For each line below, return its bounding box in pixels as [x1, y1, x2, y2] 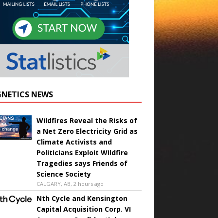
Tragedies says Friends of [36, 158, 127, 168]
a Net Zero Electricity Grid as [36, 126, 138, 136]
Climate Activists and [36, 137, 112, 146]
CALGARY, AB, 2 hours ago [36, 180, 104, 187]
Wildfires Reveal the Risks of [36, 115, 137, 125]
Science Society [36, 169, 91, 179]
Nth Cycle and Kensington [36, 193, 127, 203]
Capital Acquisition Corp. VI [36, 204, 131, 214]
